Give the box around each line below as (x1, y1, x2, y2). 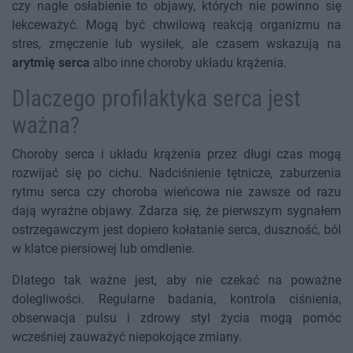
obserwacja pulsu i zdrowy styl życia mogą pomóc (12, 310, 341, 326)
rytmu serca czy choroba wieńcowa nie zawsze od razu (12, 184, 341, 200)
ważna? (12, 112, 80, 139)
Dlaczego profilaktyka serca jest (12, 85, 301, 113)
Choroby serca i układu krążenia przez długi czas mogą (12, 147, 341, 162)
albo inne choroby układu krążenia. (90, 55, 287, 71)
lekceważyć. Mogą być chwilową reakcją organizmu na (12, 17, 341, 33)
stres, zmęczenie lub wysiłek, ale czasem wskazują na (12, 36, 341, 52)
